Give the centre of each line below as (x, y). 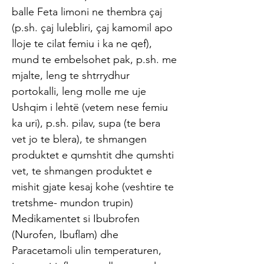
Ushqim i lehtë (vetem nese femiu (90, 107)
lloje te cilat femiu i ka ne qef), (82, 44)
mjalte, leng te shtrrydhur (71, 75)
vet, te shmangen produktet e (82, 171)
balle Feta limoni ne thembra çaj (87, 12)
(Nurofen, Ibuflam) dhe (65, 235)
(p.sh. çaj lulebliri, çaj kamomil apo (92, 28)
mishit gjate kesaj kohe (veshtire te (93, 187)
